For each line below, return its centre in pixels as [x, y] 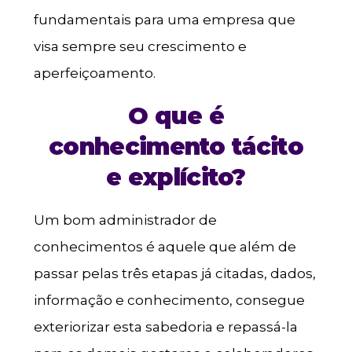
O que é [176, 115]
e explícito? [176, 177]
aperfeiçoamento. [94, 73]
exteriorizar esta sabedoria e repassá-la [165, 326]
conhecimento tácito [176, 146]
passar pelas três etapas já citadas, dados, [174, 273]
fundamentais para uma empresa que [164, 19]
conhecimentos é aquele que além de [165, 246]
